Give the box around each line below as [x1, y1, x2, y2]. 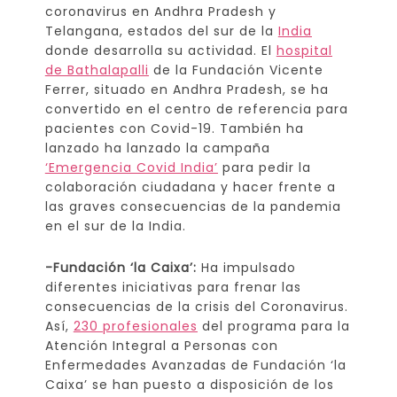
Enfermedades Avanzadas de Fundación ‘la [44, 355, 346, 374]
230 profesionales [73, 316, 198, 335]
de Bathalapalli [44, 60, 149, 79]
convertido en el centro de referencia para [44, 99, 348, 118]
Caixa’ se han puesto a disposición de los [44, 375, 334, 393]
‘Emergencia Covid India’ [44, 158, 218, 176]
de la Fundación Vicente [148, 60, 323, 79]
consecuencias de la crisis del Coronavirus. [44, 297, 348, 315]
